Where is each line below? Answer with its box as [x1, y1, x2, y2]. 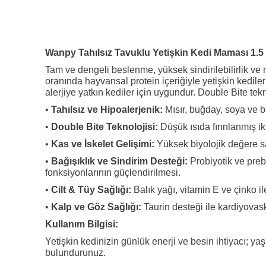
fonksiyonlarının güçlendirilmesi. [45, 167, 180, 178]
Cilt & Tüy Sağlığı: [51, 184, 131, 195]
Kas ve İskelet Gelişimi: [49, 138, 154, 149]
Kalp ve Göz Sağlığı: [49, 201, 141, 212]
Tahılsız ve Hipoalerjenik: [49, 104, 163, 115]
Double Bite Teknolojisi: [51, 121, 158, 132]
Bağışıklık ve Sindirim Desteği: [51, 156, 188, 166]
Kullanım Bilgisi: [45, 218, 118, 229]
